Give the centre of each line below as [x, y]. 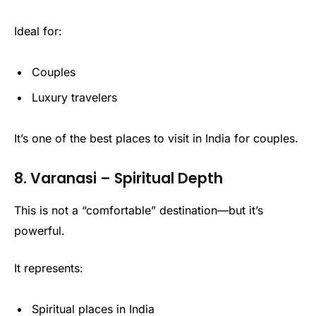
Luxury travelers [74, 97]
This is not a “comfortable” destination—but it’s [139, 210]
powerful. [39, 230]
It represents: [49, 268]
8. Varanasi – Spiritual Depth [119, 178]
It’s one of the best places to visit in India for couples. [156, 138]
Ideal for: [38, 31]
